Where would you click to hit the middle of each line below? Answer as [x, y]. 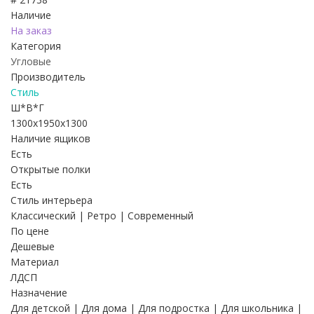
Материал [35, 261]
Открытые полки [50, 169]
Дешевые [33, 246]
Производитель [48, 76]
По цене [30, 231]
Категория [36, 46]
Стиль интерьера [52, 200]
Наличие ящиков [50, 138]
